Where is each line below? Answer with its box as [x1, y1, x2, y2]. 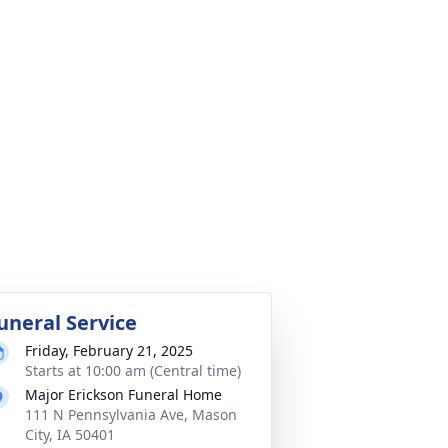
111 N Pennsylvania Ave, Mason [25, 405, 237, 424]
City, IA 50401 [25, 425, 115, 444]
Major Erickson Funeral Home [25, 385, 222, 404]
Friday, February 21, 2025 [25, 341, 193, 360]
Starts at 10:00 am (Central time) [25, 361, 241, 380]
